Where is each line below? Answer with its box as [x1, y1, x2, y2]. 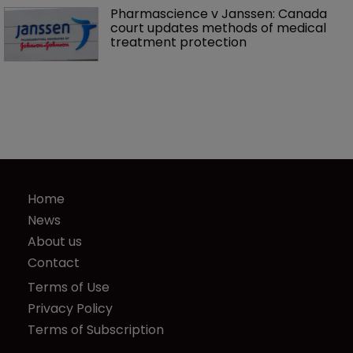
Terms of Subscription [28, 321, 164, 340]
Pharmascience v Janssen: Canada [110, 5, 330, 24]
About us [28, 232, 82, 251]
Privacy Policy [28, 299, 113, 318]
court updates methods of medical [110, 19, 329, 38]
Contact [28, 253, 80, 272]
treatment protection [110, 33, 247, 52]
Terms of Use [28, 278, 110, 297]
